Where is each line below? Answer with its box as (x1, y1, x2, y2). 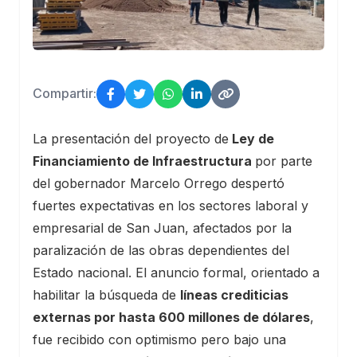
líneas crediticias (180, 286, 288, 303)
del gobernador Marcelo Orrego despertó (33, 175, 284, 191)
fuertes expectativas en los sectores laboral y (33, 197, 308, 214)
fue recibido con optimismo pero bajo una (33, 331, 286, 347)
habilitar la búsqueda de (33, 286, 180, 303)
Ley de (229, 130, 274, 147)
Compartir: (33, 85, 96, 102)
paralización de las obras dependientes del (33, 241, 289, 258)
